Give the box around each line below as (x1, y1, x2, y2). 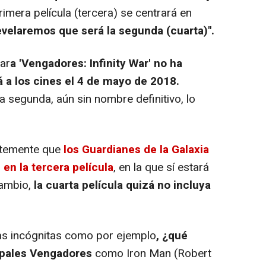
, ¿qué (156, 227, 188, 245)
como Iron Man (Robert (95, 245, 211, 262)
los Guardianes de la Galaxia (64, 141, 209, 159)
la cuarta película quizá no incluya (34, 177, 211, 194)
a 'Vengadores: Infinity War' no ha (10, 55, 182, 72)
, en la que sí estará (113, 159, 209, 176)
